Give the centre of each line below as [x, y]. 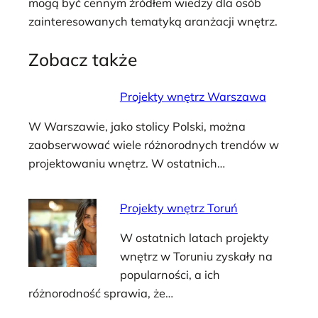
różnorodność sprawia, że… [101, 293]
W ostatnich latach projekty [194, 237]
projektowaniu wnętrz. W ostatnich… [127, 164]
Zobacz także [83, 59]
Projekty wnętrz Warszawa [193, 97]
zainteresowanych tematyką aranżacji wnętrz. [153, 22]
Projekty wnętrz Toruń [179, 208]
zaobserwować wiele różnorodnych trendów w [154, 145]
